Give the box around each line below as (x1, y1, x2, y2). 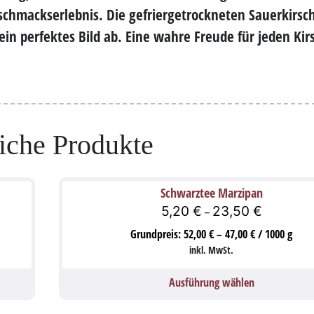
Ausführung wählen (168, 275, 254, 291)
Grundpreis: (130, 226, 184, 243)
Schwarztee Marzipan (160, 183, 263, 201)
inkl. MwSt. (189, 243, 234, 257)
